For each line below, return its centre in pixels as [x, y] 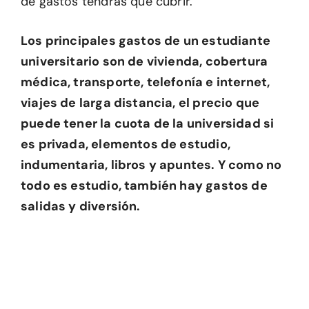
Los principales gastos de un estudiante [146, 41]
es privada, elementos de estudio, [126, 144]
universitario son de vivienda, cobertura [144, 62]
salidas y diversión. [81, 207]
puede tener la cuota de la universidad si [148, 124]
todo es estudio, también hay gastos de [144, 186]
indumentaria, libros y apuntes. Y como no [151, 165]
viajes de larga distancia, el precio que [140, 103]
